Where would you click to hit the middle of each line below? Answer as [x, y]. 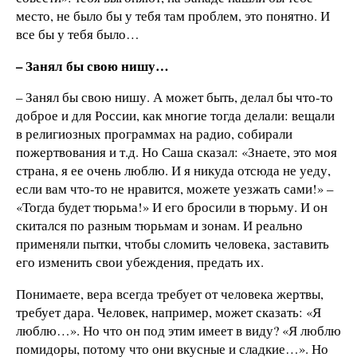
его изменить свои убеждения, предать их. [140, 262]
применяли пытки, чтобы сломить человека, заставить [173, 244]
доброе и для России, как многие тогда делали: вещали [175, 116]
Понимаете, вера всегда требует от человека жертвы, [170, 294]
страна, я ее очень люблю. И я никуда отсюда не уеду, [173, 171]
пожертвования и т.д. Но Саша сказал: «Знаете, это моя [177, 152]
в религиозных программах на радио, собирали [154, 134]
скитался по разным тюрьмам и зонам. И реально [159, 226]
